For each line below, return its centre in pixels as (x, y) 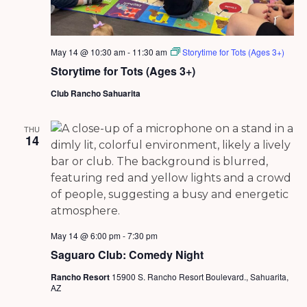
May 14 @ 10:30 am (88, 52)
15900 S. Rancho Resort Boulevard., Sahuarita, (200, 277)
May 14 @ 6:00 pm (85, 236)
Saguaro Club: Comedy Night (127, 255)
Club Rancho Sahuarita (95, 94)
